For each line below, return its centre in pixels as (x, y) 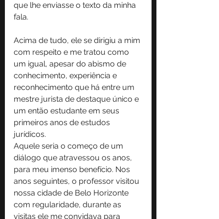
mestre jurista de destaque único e (77, 99)
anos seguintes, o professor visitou (77, 181)
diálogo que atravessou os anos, (74, 157)
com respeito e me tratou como (72, 52)
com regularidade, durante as (68, 204)
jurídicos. (30, 134)
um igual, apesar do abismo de (71, 64)
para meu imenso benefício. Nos (73, 169)
